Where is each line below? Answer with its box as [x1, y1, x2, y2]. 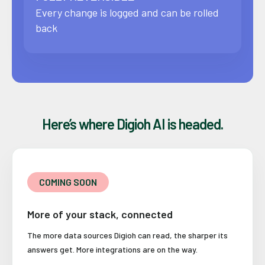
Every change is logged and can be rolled [35, 6, 219, 20]
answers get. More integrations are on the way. [27, 244, 198, 255]
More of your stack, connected [27, 208, 173, 221]
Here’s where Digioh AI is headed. [42, 115, 223, 133]
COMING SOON [39, 176, 97, 188]
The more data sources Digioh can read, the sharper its [27, 230, 228, 241]
